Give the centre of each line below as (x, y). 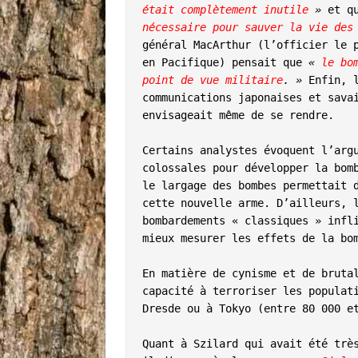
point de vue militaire (213, 80)
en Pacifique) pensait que (225, 62)
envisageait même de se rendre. (238, 115)
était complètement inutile (225, 9)
